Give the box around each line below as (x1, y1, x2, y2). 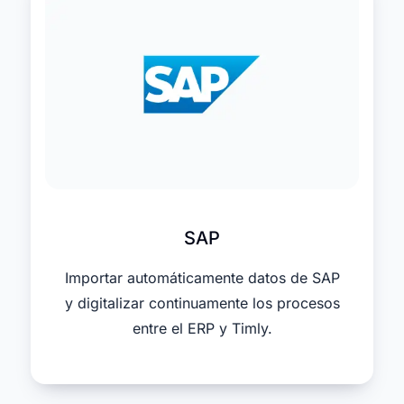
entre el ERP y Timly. (132, 319, 272, 338)
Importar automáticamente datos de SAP (64, 269, 340, 288)
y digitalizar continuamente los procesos (64, 294, 340, 313)
